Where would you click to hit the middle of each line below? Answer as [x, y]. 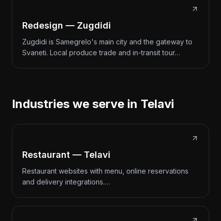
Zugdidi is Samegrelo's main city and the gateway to [107, 42]
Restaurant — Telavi [66, 155]
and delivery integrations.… [66, 182]
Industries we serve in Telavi [93, 104]
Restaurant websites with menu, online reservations [105, 171]
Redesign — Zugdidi [67, 25]
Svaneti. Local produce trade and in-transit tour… [101, 53]
